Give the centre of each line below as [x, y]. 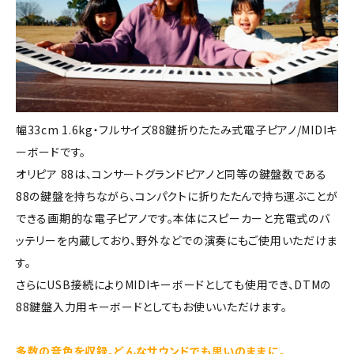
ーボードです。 [51, 151]
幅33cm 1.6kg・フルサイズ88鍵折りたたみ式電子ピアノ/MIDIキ [177, 129]
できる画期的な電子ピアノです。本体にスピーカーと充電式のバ [173, 218]
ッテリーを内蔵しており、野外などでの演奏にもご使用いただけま [177, 240]
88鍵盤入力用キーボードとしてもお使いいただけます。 [152, 306]
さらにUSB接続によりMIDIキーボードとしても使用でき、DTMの [174, 284]
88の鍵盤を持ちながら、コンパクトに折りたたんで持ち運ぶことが [177, 196]
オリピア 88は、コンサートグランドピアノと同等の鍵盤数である [171, 173]
